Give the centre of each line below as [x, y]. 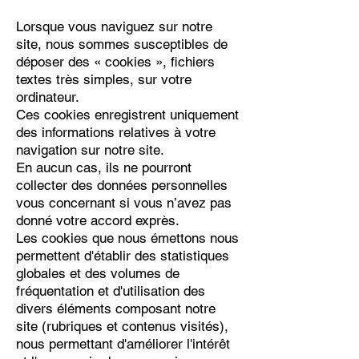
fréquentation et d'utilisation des [111, 291]
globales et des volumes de [98, 274]
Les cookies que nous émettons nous [127, 238]
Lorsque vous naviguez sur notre [114, 27]
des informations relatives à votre [116, 133]
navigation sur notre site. [92, 150]
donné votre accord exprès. [98, 221]
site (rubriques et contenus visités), [122, 327]
